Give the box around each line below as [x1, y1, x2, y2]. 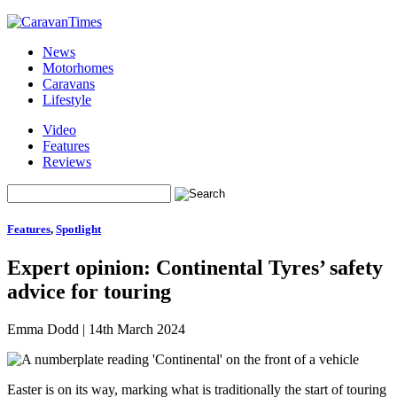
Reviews [43, 154, 91, 169]
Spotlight [56, 222, 101, 237]
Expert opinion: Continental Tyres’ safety [7, 256, 383, 280]
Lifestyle [43, 92, 91, 107]
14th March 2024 [89, 322, 185, 338]
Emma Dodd [7, 322, 79, 338]
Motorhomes [43, 60, 113, 75]
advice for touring [7, 280, 171, 304]
